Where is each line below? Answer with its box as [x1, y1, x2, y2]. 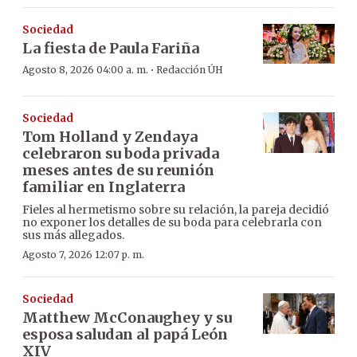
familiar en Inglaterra [22, 178, 185, 197]
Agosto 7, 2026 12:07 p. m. [22, 249, 144, 261]
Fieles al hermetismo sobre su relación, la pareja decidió [22, 202, 329, 218]
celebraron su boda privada [22, 144, 219, 163]
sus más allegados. [22, 228, 124, 243]
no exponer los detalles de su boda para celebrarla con [22, 215, 322, 230]
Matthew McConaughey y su [22, 308, 232, 328]
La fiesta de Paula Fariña [22, 38, 199, 57]
